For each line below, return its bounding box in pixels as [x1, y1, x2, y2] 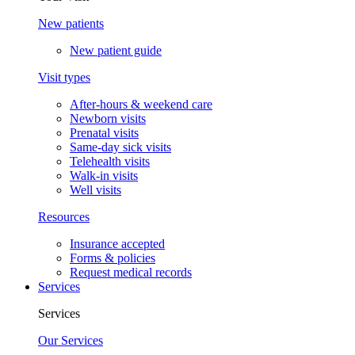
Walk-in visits [70, 169, 138, 183]
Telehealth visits [70, 155, 150, 169]
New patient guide [70, 44, 162, 58]
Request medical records [70, 265, 192, 280]
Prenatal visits [70, 126, 139, 140]
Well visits [70, 183, 121, 197]
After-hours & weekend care [70, 97, 212, 112]
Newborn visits [70, 112, 146, 126]
